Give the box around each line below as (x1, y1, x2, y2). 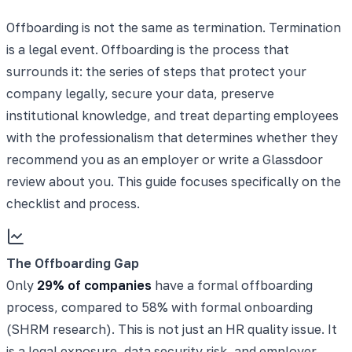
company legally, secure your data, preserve (6, 85, 274, 101)
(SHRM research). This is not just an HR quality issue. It (6, 321, 337, 337)
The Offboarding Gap (6, 255, 139, 271)
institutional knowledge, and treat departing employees (6, 107, 339, 123)
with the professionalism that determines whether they (6, 129, 338, 145)
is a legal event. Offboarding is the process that (6, 41, 289, 57)
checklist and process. (6, 195, 140, 211)
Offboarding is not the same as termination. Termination (6, 19, 341, 35)
